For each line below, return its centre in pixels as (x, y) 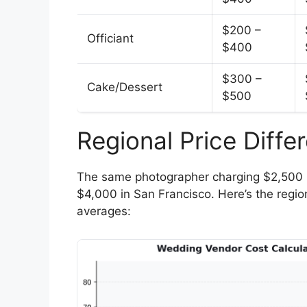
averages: (104, 211)
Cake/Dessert (125, 87)
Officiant (110, 38)
